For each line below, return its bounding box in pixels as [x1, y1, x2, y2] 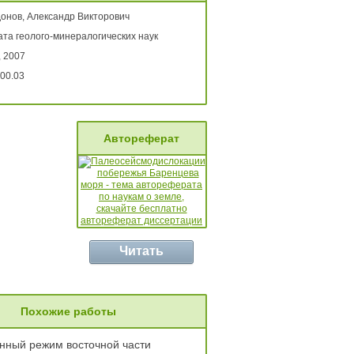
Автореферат [104, 132, 179, 145]
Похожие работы [21, 305, 116, 318]
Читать [119, 244, 164, 258]
